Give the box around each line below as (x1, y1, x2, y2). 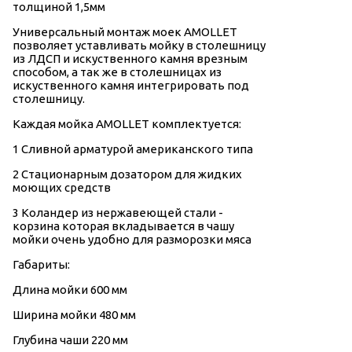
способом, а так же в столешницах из (13, 65, 222, 79)
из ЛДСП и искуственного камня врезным (13, 52, 247, 66)
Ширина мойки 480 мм (13, 308, 136, 322)
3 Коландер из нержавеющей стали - (13, 206, 223, 220)
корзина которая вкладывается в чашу (13, 219, 234, 233)
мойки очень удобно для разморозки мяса (13, 233, 251, 247)
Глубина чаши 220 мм (13, 333, 128, 347)
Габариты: (13, 258, 70, 272)
